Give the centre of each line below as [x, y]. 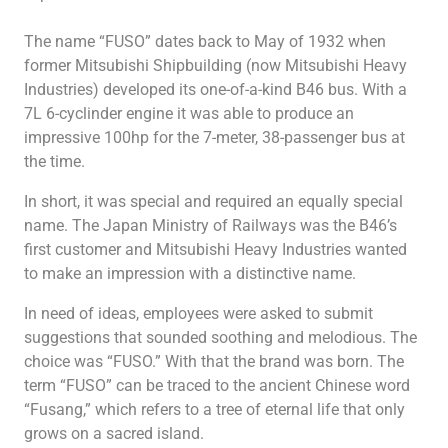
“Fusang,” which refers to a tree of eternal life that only [214, 409]
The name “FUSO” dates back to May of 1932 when [205, 41]
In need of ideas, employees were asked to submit [198, 313]
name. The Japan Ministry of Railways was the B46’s [210, 225]
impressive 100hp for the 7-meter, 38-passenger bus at [214, 137]
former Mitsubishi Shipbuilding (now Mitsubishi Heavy [215, 65]
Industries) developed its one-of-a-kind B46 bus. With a [215, 89]
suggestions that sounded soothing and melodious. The [220, 337]
